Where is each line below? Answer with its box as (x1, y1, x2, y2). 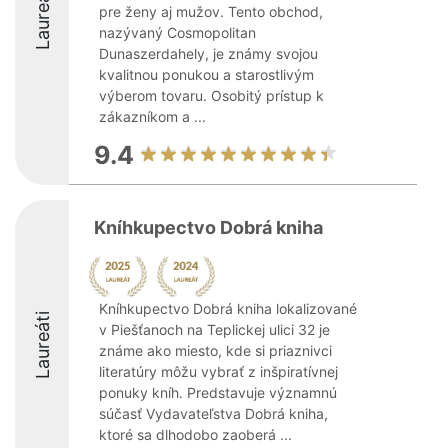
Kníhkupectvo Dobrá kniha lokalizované (99, 300, 357, 317)
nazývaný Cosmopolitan (99, 24, 256, 41)
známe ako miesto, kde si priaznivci (99, 342, 332, 359)
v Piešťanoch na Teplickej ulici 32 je (99, 321, 330, 338)
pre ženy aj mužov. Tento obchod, (99, 3, 323, 20)
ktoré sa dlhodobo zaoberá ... (99, 426, 292, 443)
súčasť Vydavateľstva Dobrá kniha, (99, 405, 328, 422)
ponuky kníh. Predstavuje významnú (99, 384, 337, 401)
